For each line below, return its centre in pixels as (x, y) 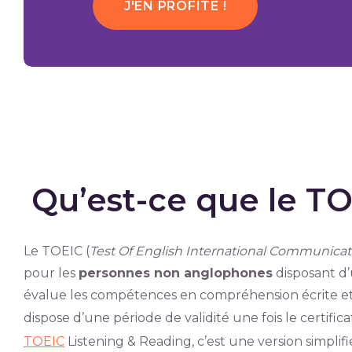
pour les (51, 273)
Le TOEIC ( (56, 251)
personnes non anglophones (175, 273)
